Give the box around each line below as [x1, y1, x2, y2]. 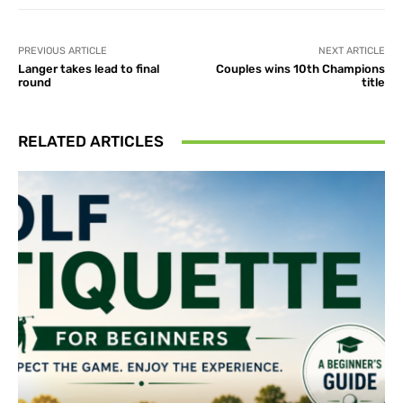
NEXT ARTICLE [318, 45, 385, 58]
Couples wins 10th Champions [215, 62, 385, 76]
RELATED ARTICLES [18, 132, 164, 151]
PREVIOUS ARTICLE [18, 45, 107, 58]
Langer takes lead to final [18, 62, 159, 76]
